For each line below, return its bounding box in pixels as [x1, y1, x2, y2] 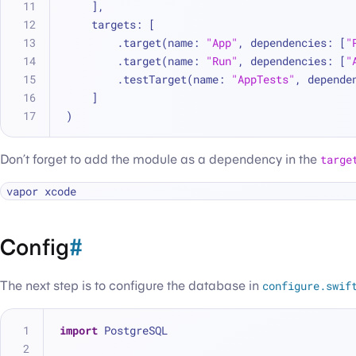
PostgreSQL [98, 323, 168, 338]
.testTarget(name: [117, 72, 231, 87]
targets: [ [91, 17, 155, 32]
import [60, 323, 98, 338]
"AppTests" [231, 72, 295, 87]
